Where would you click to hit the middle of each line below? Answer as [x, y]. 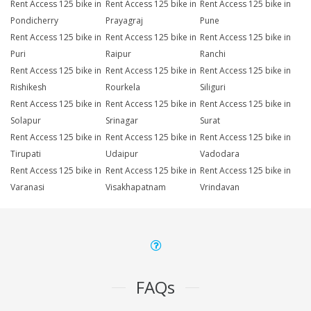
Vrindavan [220, 187]
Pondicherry [34, 21]
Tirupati [26, 154]
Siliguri [213, 87]
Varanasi [27, 187]
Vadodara [220, 154]
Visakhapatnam [135, 187]
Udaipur [121, 154]
